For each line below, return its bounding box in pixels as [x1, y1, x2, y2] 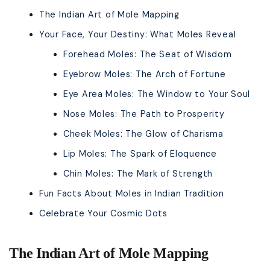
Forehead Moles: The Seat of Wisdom [63, 49, 232, 60]
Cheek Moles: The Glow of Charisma [63, 128, 224, 140]
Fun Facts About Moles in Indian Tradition [39, 188, 224, 199]
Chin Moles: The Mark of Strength [63, 168, 213, 180]
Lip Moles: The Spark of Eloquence [63, 148, 217, 160]
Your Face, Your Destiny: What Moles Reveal [39, 29, 236, 40]
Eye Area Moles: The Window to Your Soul [63, 89, 251, 100]
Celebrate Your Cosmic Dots [39, 208, 168, 219]
